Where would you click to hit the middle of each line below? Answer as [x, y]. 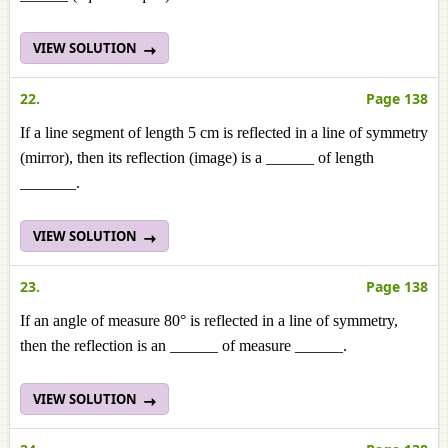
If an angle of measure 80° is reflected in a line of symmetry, [209, 320]
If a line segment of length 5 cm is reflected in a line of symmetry [224, 132]
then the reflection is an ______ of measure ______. [183, 345]
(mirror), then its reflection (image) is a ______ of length [197, 157]
